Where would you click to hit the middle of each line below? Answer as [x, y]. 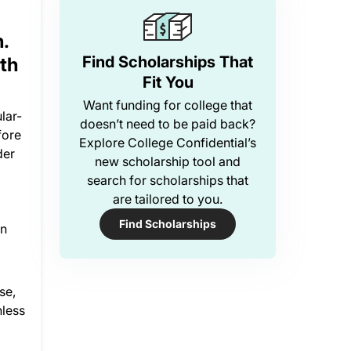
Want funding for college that [168, 105]
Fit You [168, 82]
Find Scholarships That [168, 62]
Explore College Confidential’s [168, 143]
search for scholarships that [168, 180]
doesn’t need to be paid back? [168, 124]
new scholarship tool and [168, 161]
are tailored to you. [168, 199]
